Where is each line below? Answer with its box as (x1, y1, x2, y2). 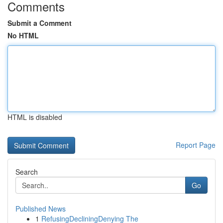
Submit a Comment (7, 18, 72, 28)
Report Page (176, 140, 216, 150)
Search (15, 167, 38, 177)
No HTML (7, 30, 39, 40)
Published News (15, 204, 66, 214)
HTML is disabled (7, 112, 62, 122)
